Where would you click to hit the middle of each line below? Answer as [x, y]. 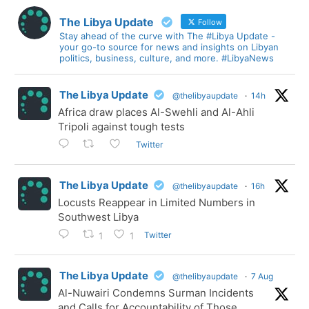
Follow [209, 22]
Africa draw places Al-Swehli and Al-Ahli [156, 112]
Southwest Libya [98, 217]
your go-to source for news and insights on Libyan [169, 47]
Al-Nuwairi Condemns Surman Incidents [156, 293]
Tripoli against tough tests [121, 127]
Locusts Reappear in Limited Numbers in [157, 203]
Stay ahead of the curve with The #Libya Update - [167, 36]
